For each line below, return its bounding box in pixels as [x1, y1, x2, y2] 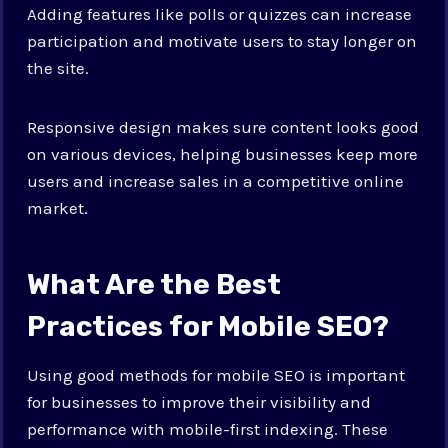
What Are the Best [27, 267, 282, 301]
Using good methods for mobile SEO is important [27, 364, 406, 385]
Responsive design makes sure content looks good [27, 116, 420, 137]
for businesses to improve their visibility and [27, 391, 372, 412]
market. [27, 197, 89, 218]
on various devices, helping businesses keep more [27, 143, 419, 164]
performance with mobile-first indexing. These [27, 418, 389, 439]
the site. [27, 57, 90, 78]
